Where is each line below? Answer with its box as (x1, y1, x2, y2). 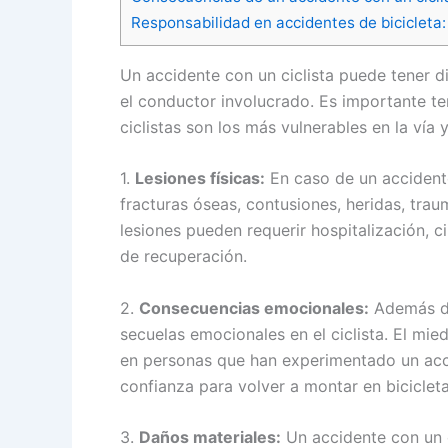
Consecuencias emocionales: (139, 297, 369, 318)
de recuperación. (120, 246, 247, 267)
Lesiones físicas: (135, 168, 265, 189)
